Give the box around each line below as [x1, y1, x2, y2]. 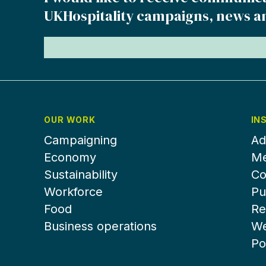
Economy [43, 150, 96, 164]
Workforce [43, 185, 103, 199]
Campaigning [43, 133, 117, 147]
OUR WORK [43, 115, 96, 125]
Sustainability [43, 167, 118, 182]
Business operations [43, 219, 157, 233]
